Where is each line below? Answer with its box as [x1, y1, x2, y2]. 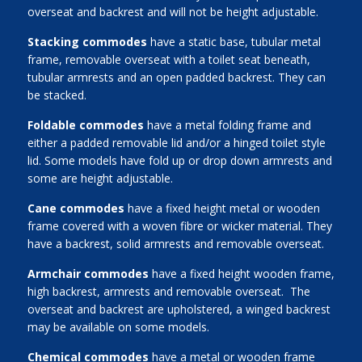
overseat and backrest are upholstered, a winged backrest [27, 301, 330, 317]
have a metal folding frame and [143, 117, 311, 133]
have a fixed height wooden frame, [148, 266, 335, 281]
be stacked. [27, 87, 86, 103]
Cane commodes [27, 200, 124, 216]
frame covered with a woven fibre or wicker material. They [27, 218, 332, 234]
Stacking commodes [27, 34, 150, 49]
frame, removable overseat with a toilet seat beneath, [27, 52, 310, 67]
